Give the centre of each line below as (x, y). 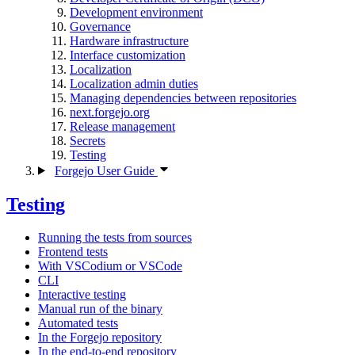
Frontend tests (73, 252)
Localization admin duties (134, 83)
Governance (100, 26)
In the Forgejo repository (100, 338)
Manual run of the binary (100, 309)
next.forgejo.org (110, 112)
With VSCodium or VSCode (110, 266)
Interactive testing (82, 295)
